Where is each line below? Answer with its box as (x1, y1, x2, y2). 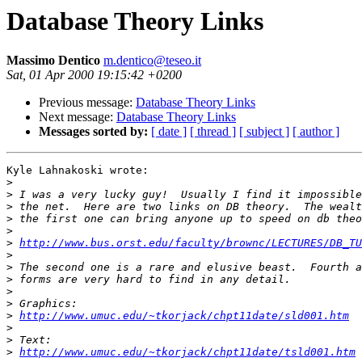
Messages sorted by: (39, 124, 148, 139)
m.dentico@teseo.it (103, 53, 201, 68)
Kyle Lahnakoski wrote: (6, 164, 149, 177)
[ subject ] (239, 124, 289, 139)
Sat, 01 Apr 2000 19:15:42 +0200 (6, 68, 182, 82)
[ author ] (293, 124, 339, 139)
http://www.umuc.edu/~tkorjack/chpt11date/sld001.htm (19, 309, 349, 322)
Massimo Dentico (6, 53, 100, 68)
